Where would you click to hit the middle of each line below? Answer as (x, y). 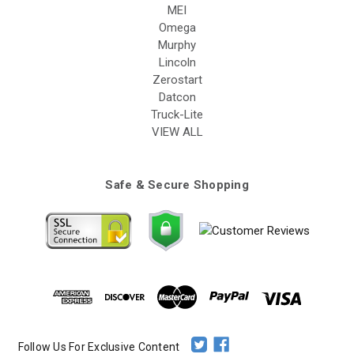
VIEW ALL (177, 132)
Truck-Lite (177, 114)
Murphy (177, 45)
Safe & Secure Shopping (177, 185)
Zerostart (177, 79)
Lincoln (177, 62)
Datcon (177, 97)
